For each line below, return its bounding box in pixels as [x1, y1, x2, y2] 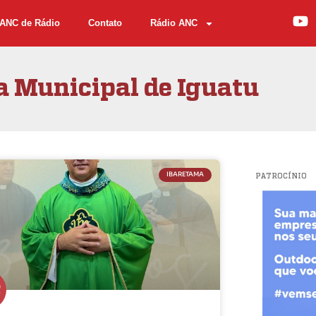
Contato [87, 18, 122, 28]
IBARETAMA [166, 170, 205, 179]
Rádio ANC [150, 18, 197, 28]
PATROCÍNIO [255, 173, 307, 180]
